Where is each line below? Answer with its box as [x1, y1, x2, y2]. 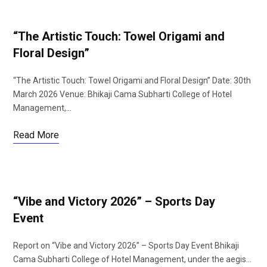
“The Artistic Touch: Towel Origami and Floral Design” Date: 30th [13, 76, 251, 85]
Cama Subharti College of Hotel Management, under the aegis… [13, 254, 252, 264]
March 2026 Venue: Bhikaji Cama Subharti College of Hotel [13, 89, 232, 99]
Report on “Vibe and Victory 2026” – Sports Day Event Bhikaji [13, 241, 239, 250]
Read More [13, 129, 59, 141]
